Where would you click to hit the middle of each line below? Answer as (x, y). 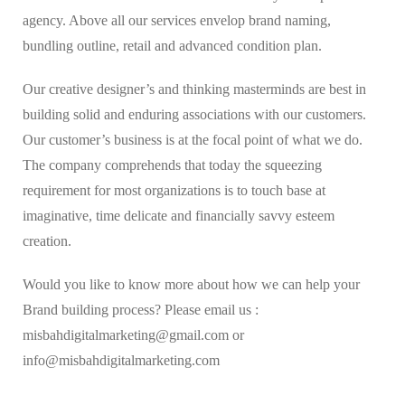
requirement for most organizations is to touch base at (174, 190)
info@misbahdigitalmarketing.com (121, 360)
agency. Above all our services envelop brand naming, (177, 20)
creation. (47, 240)
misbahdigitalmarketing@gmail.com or (133, 334)
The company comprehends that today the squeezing (172, 165)
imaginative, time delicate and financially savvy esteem (179, 215)
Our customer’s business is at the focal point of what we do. (193, 139)
